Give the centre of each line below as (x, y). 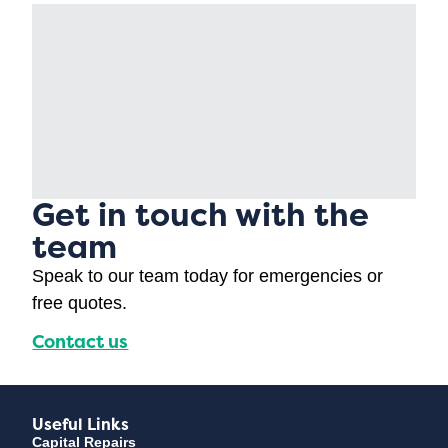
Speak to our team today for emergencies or (208, 275)
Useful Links (81, 423)
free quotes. (80, 302)
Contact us (80, 342)
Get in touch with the (201, 214)
